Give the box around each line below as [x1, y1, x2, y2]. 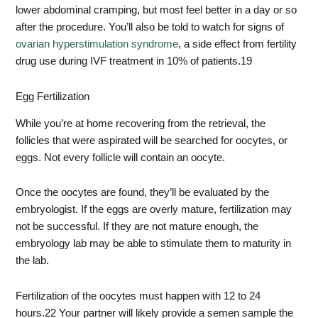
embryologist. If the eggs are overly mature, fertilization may [16, 204, 292, 216]
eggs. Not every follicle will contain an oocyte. [16, 151, 226, 163]
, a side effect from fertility [178, 38, 297, 50]
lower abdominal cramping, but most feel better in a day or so [16, 4, 297, 16]
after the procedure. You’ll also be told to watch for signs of [16, 21, 285, 33]
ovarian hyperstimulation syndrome [16, 38, 179, 50]
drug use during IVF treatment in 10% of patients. [16, 55, 241, 67]
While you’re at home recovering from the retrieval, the [16, 117, 266, 129]
